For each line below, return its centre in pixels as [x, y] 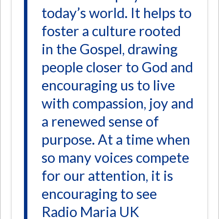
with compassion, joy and [118, 103]
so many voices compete [116, 158]
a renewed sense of [100, 121]
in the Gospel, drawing [110, 49]
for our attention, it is [108, 176]
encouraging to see [99, 194]
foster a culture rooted [111, 31]
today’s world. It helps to [117, 13]
